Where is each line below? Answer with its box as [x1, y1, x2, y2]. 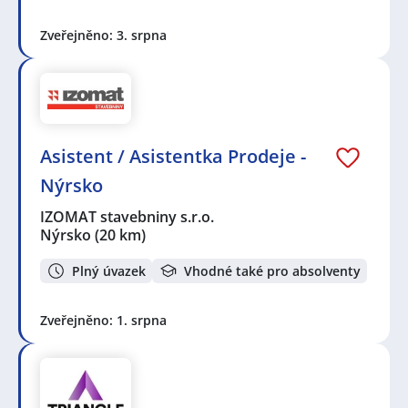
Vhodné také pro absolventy [184, 261, 361, 280]
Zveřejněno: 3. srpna [40, 26, 167, 44]
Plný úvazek [72, 261, 146, 280]
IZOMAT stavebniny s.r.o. [40, 207, 216, 228]
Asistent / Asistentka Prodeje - [40, 144, 306, 169]
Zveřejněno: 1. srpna [40, 311, 167, 329]
